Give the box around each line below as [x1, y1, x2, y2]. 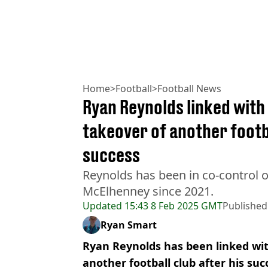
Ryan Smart [100, 218, 157, 232]
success [83, 143, 140, 166]
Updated [83, 199, 122, 212]
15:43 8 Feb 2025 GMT [122, 199, 223, 212]
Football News [157, 81, 221, 95]
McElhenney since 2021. [83, 182, 214, 199]
